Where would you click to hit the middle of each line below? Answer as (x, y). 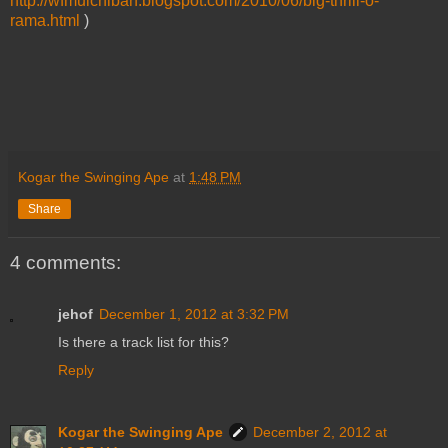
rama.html (45, 20)
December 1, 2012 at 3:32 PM (194, 314)
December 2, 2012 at (320, 432)
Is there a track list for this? (143, 342)
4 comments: (65, 262)
